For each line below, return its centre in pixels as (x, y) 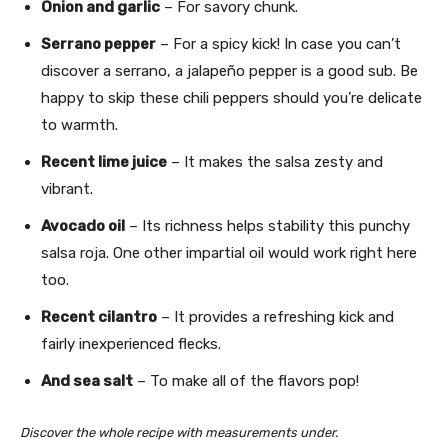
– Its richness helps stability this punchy (267, 225)
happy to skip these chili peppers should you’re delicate (231, 97)
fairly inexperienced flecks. (131, 343)
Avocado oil (83, 225)
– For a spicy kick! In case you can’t (278, 43)
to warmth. (79, 124)
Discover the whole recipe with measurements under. (179, 432)
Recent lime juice (104, 161)
